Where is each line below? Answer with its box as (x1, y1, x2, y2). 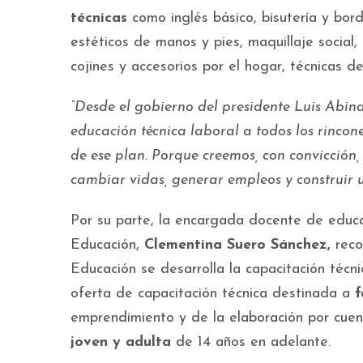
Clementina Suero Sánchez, (144, 237, 331, 254)
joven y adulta (70, 335, 171, 351)
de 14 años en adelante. (171, 335, 335, 351)
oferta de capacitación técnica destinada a (70, 286, 355, 302)
